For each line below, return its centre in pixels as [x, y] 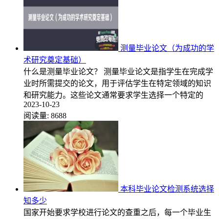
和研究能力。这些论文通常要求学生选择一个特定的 [113, 95]
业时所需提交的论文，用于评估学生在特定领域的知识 [117, 83]
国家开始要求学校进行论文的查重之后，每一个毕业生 [117, 212]
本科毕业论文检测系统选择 [167, 189]
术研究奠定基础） [55, 60]
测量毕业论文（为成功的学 [167, 48]
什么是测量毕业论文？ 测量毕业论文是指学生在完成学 [118, 71]
